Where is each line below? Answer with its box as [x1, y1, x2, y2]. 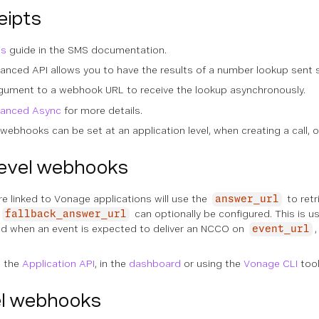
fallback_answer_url [5, 209, 127, 219]
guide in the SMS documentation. [6, 44, 167, 56]
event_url [252, 224, 310, 234]
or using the [181, 258, 244, 269]
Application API [22, 258, 95, 269]
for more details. [61, 105, 142, 116]
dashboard [129, 258, 181, 269]
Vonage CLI [244, 258, 298, 269]
